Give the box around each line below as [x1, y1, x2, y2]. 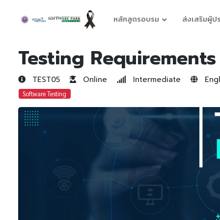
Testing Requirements [18, 44, 216, 72]
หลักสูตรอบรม [113, 13, 160, 25]
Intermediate [130, 74, 181, 85]
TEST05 [29, 74, 60, 85]
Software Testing [23, 89, 67, 98]
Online [80, 74, 107, 85]
